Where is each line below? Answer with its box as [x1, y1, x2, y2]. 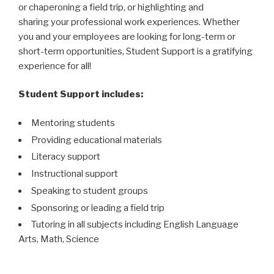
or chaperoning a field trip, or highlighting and [18, 1, 204, 13]
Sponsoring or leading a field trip [31, 202, 165, 213]
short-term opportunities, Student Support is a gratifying [18, 45, 253, 57]
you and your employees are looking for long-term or [18, 31, 235, 42]
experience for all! [18, 60, 91, 72]
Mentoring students [31, 117, 115, 128]
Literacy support [31, 151, 100, 163]
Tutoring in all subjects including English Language [31, 219, 239, 231]
